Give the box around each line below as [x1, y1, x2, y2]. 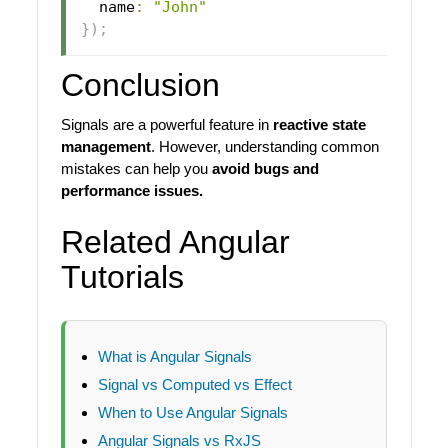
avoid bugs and [211, 160, 319, 178]
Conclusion [60, 66, 220, 103]
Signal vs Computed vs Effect [97, 376, 292, 394]
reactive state [272, 116, 366, 134]
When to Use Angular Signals [97, 404, 288, 422]
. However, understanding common [150, 138, 379, 156]
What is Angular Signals [97, 348, 252, 366]
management [60, 138, 151, 156]
